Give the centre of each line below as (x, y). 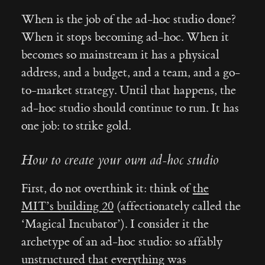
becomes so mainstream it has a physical (120, 54)
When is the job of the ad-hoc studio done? (128, 19)
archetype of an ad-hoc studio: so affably (122, 242)
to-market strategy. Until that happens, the (128, 90)
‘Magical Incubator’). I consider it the (115, 224)
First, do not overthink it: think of (107, 189)
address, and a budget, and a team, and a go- (130, 72)
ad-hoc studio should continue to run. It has (130, 108)
